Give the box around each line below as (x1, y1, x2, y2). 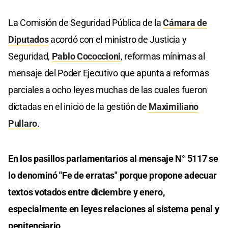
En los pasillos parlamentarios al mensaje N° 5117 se (8, 153, 218, 164)
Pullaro (8, 118, 37, 129)
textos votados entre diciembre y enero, (8, 186, 165, 197)
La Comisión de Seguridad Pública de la (8, 17, 163, 28)
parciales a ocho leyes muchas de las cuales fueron (8, 84, 208, 95)
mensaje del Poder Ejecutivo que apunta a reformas (8, 67, 209, 78)
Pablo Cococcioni (51, 50, 121, 62)
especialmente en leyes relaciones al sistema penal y (8, 203, 219, 214)
